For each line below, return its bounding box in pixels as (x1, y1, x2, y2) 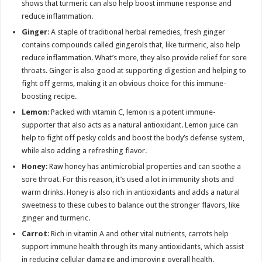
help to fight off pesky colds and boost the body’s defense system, (22, 133, 245, 142)
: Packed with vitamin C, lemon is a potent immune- (47, 107, 216, 116)
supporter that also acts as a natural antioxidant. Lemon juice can (22, 120, 239, 129)
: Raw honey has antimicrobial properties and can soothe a (46, 161, 242, 171)
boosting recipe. (22, 91, 77, 101)
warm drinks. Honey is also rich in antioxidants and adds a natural (22, 187, 240, 196)
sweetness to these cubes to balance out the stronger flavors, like (22, 200, 240, 209)
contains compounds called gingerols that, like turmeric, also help (22, 40, 241, 49)
